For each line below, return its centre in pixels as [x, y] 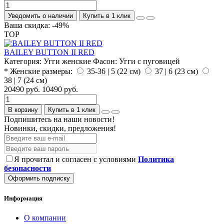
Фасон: [105, 61]
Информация [23, 198]
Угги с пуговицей [149, 61]
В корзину [23, 109]
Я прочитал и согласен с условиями [76, 159]
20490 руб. [22, 89]
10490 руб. [60, 89]
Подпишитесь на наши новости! [59, 119]
